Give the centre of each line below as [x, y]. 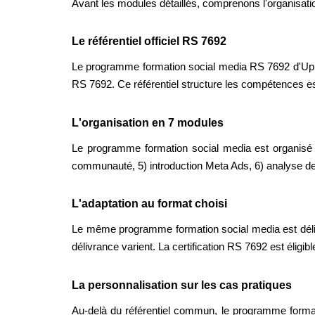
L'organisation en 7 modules [148, 122]
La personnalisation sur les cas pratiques [182, 285]
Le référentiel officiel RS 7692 [149, 41]
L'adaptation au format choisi [149, 204]
